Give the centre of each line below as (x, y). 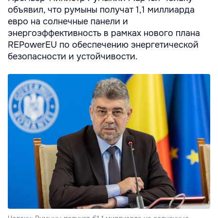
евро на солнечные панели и (68, 22)
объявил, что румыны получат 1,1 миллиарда (101, 10)
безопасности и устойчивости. (73, 57)
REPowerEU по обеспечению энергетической (103, 45)
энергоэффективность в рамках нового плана (104, 33)
